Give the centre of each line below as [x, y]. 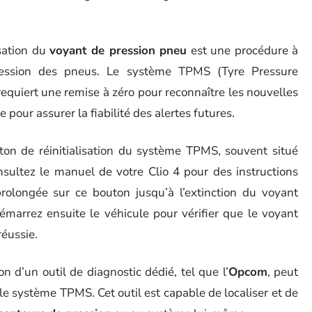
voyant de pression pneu [118, 50]
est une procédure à [242, 50]
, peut [282, 272]
